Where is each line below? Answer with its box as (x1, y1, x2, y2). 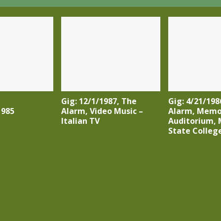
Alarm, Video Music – (61, 106, 143, 117)
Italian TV (61, 115, 100, 127)
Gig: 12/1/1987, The (61, 96, 137, 107)
